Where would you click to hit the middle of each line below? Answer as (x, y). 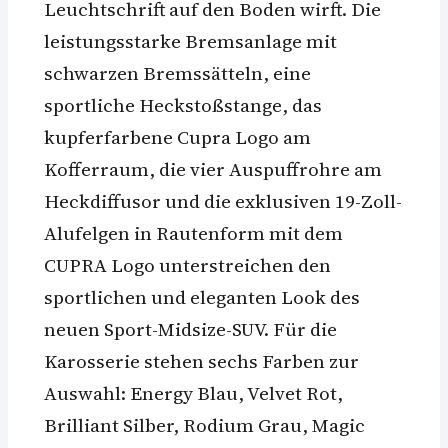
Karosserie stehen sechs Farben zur (201, 361)
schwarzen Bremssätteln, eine (177, 73)
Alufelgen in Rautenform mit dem (193, 233)
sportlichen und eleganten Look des (202, 297)
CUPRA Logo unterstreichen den (187, 265)
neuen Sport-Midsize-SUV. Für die (190, 329)
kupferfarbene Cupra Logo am (177, 137)
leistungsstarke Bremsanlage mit (190, 41)
